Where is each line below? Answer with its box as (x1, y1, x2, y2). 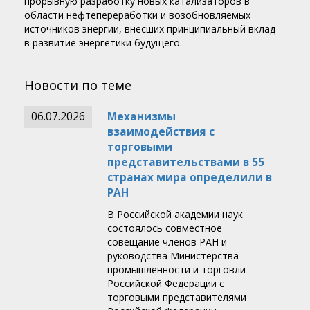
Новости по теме (24, 77, 131, 94)
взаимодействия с (107, 125, 215, 140)
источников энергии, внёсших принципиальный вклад (24, 22, 275, 36)
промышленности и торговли (107, 263, 246, 277)
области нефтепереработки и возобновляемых (24, 8, 250, 22)
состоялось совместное (107, 221, 222, 235)
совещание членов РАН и (107, 235, 227, 249)
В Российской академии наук (107, 208, 243, 221)
